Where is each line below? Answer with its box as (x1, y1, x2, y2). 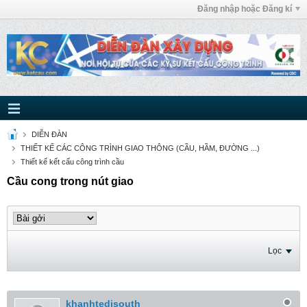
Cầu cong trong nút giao (7, 175, 134, 187)
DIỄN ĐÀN (32, 130, 67, 138)
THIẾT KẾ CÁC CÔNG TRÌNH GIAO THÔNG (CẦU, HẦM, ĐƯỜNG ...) (21, 144, 260, 152)
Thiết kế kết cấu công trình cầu (21, 158, 124, 166)
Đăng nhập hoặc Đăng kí (197, 4, 292, 14)
